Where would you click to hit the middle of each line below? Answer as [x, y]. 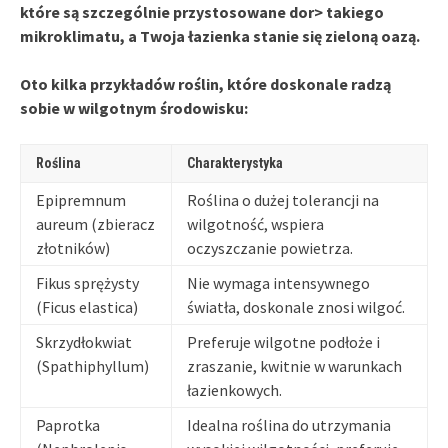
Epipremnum [81, 199]
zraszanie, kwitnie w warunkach [294, 365]
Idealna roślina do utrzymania [289, 424]
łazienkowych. [234, 389]
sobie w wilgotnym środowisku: [134, 107]
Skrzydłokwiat [84, 341]
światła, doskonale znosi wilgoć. [296, 306]
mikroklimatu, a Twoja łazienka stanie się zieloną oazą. [220, 35]
